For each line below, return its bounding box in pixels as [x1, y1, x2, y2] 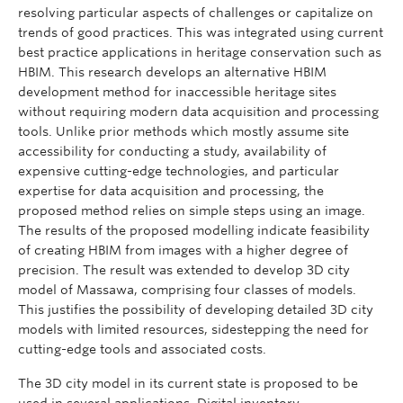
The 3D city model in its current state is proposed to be [18, 375, 358, 390]
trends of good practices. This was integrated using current [18, 24, 383, 40]
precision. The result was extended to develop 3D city [18, 262, 350, 277]
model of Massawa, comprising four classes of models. [18, 282, 356, 297]
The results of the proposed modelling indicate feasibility [18, 222, 370, 237]
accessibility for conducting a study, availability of [18, 143, 327, 158]
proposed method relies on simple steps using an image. [18, 202, 365, 218]
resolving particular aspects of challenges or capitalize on [18, 4, 373, 20]
